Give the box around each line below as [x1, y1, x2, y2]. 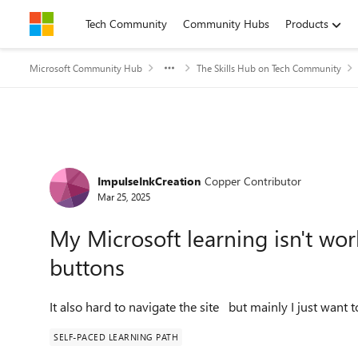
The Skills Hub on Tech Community [197, 62, 341, 74]
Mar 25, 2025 [97, 189, 150, 203]
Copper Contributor [205, 173, 301, 189]
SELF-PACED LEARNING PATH [54, 331, 178, 343]
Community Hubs [183, 16, 269, 31]
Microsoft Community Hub [30, 62, 142, 74]
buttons [50, 252, 125, 281]
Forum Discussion [28, 145, 229, 180]
